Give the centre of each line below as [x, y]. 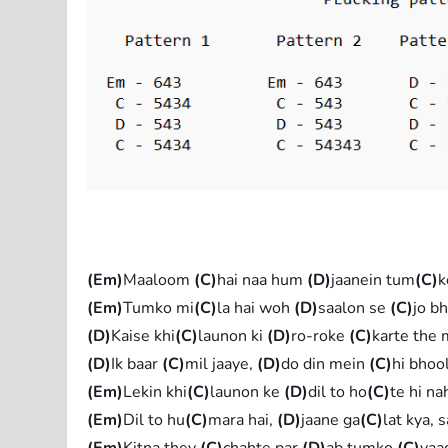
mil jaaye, [221, 363]
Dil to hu [154, 419]
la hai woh [256, 307]
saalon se [354, 307]
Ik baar [137, 363]
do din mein [325, 363]
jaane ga [331, 419]
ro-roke [320, 335]
